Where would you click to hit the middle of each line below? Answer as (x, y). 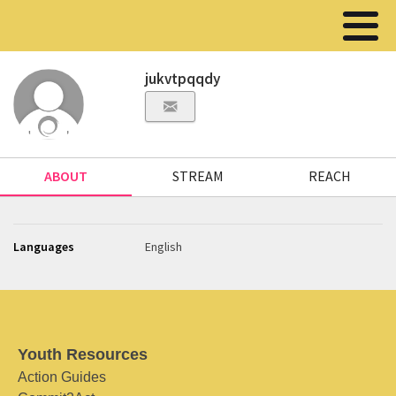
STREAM (198, 176)
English (164, 247)
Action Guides (62, 377)
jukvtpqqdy (183, 79)
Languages (44, 247)
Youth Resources (83, 354)
